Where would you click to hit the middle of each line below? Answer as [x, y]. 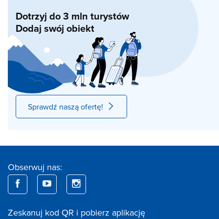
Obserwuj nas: [35, 167]
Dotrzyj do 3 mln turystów [72, 16]
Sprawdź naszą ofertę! [66, 107]
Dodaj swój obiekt [55, 28]
